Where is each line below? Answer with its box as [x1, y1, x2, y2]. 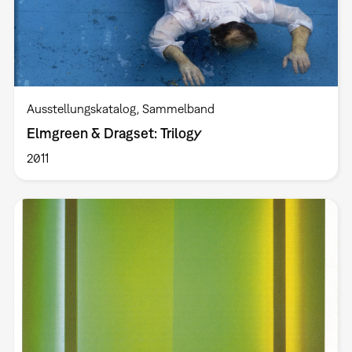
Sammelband [141, 101, 214, 115]
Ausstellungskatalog [26, 101, 137, 115]
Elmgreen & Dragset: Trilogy [26, 124, 202, 141]
